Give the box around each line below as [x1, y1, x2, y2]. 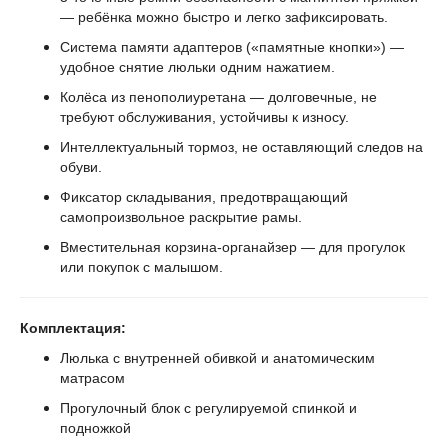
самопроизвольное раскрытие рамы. [60, 209, 302, 226]
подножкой [60, 420, 131, 437]
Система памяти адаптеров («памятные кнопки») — [60, 39, 404, 56]
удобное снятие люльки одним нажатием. [60, 59, 335, 76]
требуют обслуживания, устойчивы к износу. [60, 109, 349, 126]
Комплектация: [20, 320, 126, 337]
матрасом [60, 370, 125, 387]
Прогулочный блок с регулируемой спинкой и [60, 400, 357, 417]
